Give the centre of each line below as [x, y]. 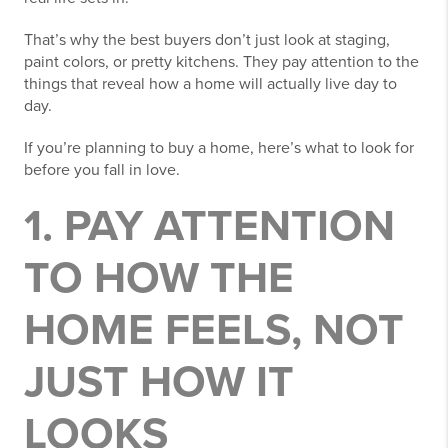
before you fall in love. [102, 170]
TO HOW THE [159, 278]
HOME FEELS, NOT [214, 330]
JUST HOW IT [159, 382]
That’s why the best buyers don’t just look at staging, [207, 40]
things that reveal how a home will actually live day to [210, 84]
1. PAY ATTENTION [209, 226]
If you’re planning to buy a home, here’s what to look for [219, 148]
